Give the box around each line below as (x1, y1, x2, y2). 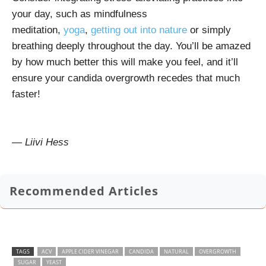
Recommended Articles (9, 182, 159, 199)
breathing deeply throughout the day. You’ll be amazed (12, 40, 251, 52)
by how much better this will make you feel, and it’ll (12, 56, 238, 68)
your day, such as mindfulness (12, 8, 147, 20)
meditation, (12, 24, 64, 36)
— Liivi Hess (12, 136, 69, 148)
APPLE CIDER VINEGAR (62, 247, 119, 255)
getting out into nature (91, 24, 187, 36)
